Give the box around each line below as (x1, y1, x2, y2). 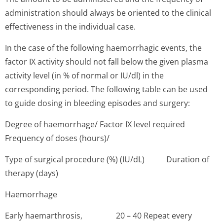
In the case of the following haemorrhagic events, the (5, 42, 202, 53)
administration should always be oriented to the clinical (5, 7, 211, 18)
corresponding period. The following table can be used (5, 84, 208, 95)
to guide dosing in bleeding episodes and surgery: (5, 98, 190, 109)
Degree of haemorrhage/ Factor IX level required (5, 119, 185, 130)
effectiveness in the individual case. (5, 21, 136, 32)
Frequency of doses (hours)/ (5, 133, 110, 144)
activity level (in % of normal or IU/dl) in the (5, 70, 164, 81)
